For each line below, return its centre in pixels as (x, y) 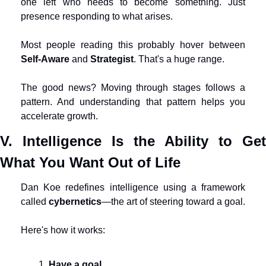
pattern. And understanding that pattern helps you (133, 102)
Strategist (112, 59)
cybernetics (75, 202)
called (35, 202)
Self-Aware (45, 59)
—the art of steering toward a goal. (173, 202)
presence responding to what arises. (97, 16)
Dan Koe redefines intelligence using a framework (133, 187)
